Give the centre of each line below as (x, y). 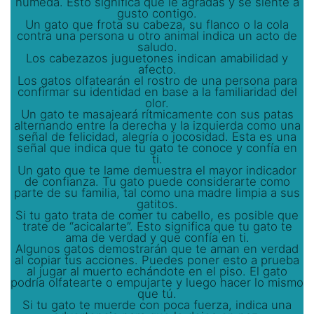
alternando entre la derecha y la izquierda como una (157, 125)
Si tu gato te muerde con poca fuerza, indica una (157, 305)
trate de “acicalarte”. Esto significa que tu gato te (157, 226)
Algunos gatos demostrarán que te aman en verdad (157, 248)
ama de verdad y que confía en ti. (157, 237)
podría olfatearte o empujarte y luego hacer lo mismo (157, 282)
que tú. (157, 293)
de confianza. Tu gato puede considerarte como (157, 181)
